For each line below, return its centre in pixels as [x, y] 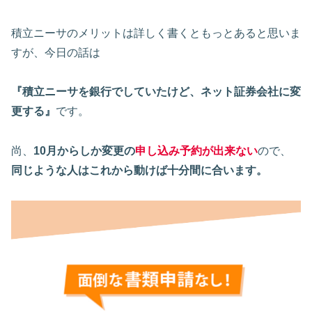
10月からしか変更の [84, 151]
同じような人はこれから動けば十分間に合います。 [139, 171]
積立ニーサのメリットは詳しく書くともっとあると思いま [156, 33]
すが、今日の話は [56, 52]
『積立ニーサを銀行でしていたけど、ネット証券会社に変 [156, 92]
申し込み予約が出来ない [196, 151]
